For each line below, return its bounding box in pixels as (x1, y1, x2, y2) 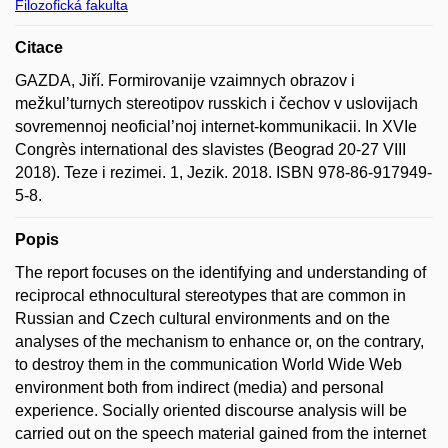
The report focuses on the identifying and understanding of (15, 264, 426, 282)
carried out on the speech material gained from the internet (15, 425, 426, 443)
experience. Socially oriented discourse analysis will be (15, 402, 407, 420)
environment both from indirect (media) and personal (15, 379, 384, 397)
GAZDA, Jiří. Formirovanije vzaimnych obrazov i (15, 72, 355, 90)
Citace (15, 39, 63, 57)
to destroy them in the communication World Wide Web (15, 356, 402, 374)
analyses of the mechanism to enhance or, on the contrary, (15, 333, 424, 351)
